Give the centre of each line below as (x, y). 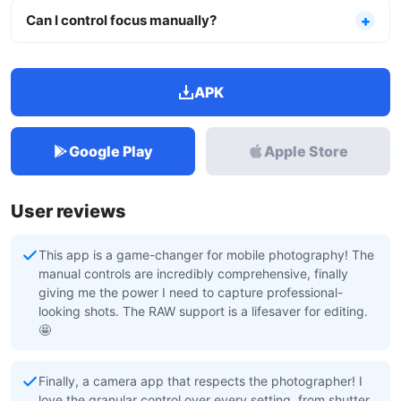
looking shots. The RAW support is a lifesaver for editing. (203, 311)
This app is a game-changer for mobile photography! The (206, 255)
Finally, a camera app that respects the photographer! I (200, 381)
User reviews (68, 211)
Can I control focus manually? (121, 20)
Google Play (111, 151)
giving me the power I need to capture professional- (191, 292)
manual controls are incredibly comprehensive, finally (193, 273)
